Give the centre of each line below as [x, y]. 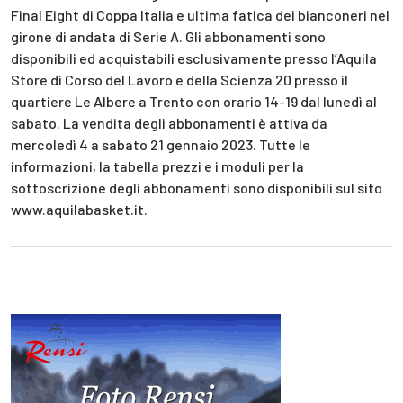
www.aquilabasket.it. [79, 209]
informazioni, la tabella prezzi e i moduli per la [157, 166]
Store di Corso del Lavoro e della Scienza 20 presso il [179, 79]
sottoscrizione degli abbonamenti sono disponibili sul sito [197, 187]
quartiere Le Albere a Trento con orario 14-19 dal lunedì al [194, 101]
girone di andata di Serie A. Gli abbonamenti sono [168, 36]
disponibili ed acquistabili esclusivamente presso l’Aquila [194, 58]
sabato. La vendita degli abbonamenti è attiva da [169, 122]
